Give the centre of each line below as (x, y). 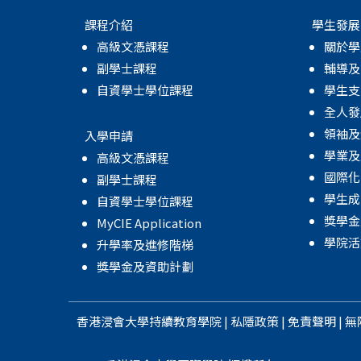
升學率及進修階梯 (145, 244)
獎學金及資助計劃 (145, 266)
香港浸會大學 (112, 321)
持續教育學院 (185, 321)
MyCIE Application (149, 222)
